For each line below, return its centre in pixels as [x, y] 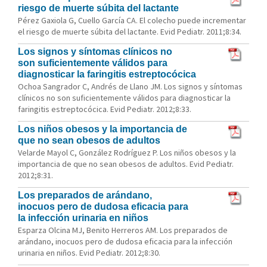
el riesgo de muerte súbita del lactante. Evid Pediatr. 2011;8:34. [130, 32]
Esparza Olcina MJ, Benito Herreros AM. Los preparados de [123, 230]
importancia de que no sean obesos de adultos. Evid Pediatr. [126, 164]
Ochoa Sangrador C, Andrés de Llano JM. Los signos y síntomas [130, 86]
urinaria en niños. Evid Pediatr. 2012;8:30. [89, 253]
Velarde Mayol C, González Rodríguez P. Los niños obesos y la [127, 153]
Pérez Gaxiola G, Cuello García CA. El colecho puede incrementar [132, 20]
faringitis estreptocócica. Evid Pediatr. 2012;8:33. [105, 109]
